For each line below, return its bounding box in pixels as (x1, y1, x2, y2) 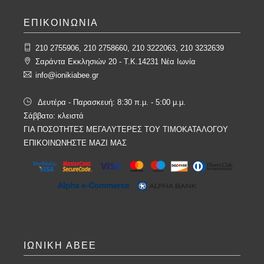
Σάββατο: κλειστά (24, 111, 84, 120)
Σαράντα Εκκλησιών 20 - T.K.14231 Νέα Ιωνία (35, 57, 196, 66)
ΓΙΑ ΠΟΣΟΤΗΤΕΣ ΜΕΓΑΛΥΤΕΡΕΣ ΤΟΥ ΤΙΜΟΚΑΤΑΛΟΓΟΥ (24, 124, 228, 134)
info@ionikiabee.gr (35, 70, 98, 80)
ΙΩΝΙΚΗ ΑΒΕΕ (24, 240, 97, 251)
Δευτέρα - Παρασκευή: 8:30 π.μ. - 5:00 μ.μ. (35, 97, 186, 107)
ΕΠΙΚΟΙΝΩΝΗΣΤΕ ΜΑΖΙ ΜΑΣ (24, 138, 127, 147)
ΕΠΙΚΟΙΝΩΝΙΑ (24, 17, 98, 28)
